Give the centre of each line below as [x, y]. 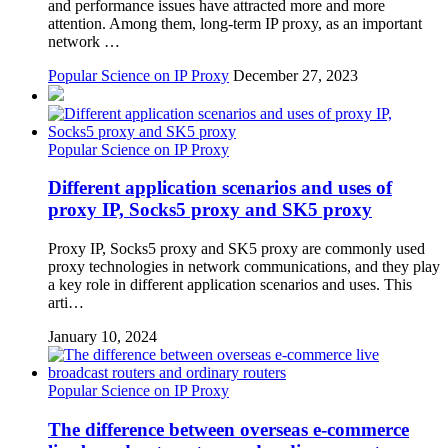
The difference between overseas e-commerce [228, 429]
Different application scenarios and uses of [220, 188]
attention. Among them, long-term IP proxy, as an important [235, 23]
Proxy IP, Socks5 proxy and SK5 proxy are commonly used [236, 249]
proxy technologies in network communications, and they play [244, 267]
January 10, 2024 [102, 337]
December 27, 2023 [295, 75]
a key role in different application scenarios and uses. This [230, 285]
